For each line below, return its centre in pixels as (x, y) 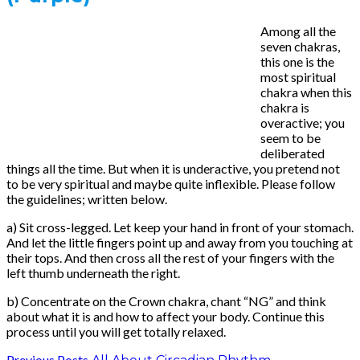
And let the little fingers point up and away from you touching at (180, 242)
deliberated (292, 153)
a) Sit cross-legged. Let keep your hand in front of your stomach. (180, 227)
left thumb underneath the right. (93, 272)
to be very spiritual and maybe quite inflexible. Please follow (171, 183)
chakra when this (306, 92)
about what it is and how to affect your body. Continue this (166, 316)
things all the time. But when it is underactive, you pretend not (173, 168)
